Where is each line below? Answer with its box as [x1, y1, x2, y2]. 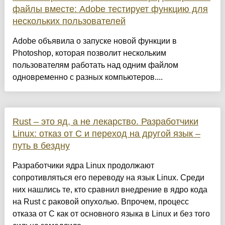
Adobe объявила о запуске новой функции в [12, 37, 177, 46]
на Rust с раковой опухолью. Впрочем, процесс [12, 197, 189, 206]
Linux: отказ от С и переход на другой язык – [12, 129, 200, 139]
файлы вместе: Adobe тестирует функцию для [12, 4, 208, 15]
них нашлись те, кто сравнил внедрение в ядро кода [12, 185, 207, 194]
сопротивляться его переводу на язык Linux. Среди [12, 173, 204, 182]
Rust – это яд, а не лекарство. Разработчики [12, 117, 198, 127]
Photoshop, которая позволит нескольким [12, 49, 166, 58]
